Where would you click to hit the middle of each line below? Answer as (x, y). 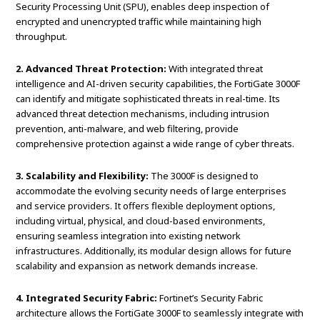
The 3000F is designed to (204, 176)
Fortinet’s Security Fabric (210, 298)
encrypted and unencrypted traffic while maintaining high (139, 22)
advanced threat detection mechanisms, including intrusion (143, 114)
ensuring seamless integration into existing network (129, 236)
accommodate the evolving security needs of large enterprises (151, 191)
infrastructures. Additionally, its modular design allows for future (154, 251)
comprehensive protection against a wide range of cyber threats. (155, 144)
